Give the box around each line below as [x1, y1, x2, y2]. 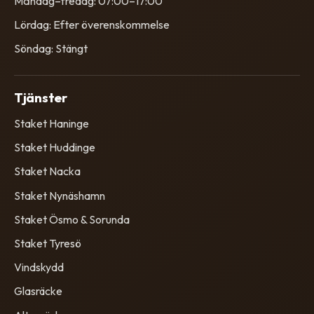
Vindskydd [14, 260, 64, 275]
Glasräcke [14, 284, 62, 299]
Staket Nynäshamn [14, 188, 105, 203]
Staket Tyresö [14, 235, 81, 250]
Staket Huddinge [14, 140, 95, 155]
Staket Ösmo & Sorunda [14, 212, 130, 226]
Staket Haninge [14, 116, 89, 131]
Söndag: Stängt [14, 41, 88, 56]
